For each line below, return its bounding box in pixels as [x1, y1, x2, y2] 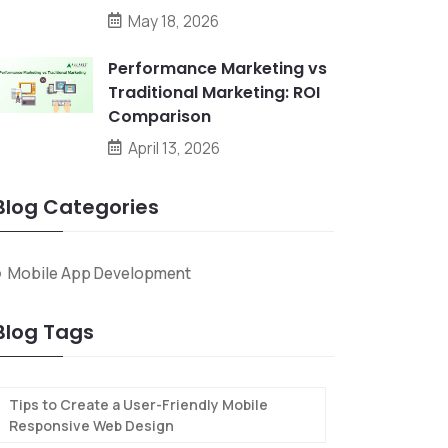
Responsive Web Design [9, 416, 174, 435]
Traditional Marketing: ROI [108, 81, 320, 104]
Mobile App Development [8, 262, 191, 284]
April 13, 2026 [128, 137, 220, 159]
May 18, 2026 [128, 10, 219, 32]
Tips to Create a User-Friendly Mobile [9, 395, 268, 414]
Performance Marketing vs [108, 57, 327, 80]
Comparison [108, 105, 211, 128]
